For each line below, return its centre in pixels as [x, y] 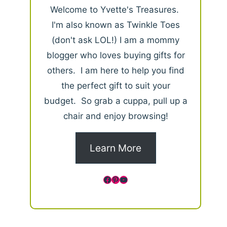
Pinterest [128, 179]
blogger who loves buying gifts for [116, 55]
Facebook [122, 179]
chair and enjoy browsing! [116, 116]
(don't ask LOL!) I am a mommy [116, 40]
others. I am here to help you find [116, 71]
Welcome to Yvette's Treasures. [116, 10]
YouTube [136, 179]
